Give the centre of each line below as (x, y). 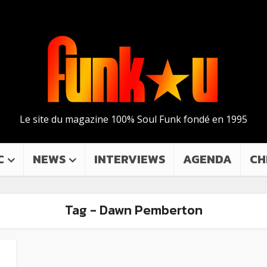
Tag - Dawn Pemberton (133, 210)
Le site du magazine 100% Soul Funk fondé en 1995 (133, 119)
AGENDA (207, 159)
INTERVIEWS (130, 159)
